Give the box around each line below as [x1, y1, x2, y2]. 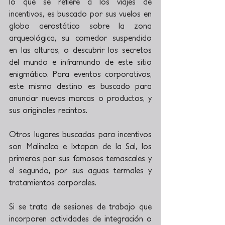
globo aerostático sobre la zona [9, 21, 152, 30]
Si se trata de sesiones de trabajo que [9, 202, 152, 211]
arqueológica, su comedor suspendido [9, 33, 152, 42]
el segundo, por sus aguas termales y [9, 166, 152, 175]
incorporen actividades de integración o [9, 214, 152, 223]
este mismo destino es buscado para [9, 81, 152, 90]
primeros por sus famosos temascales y [9, 154, 152, 163]
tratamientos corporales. [9, 178, 96, 187]
